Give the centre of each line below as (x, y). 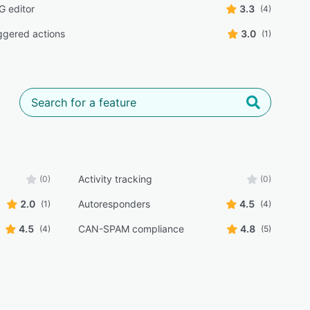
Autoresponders (114, 204)
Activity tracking (115, 179)
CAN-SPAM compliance (131, 229)
